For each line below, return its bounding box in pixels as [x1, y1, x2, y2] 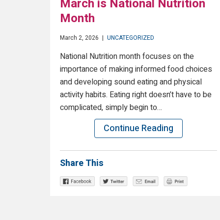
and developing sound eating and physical [60, 76, 202, 88]
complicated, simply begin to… [60, 102, 162, 114]
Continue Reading [104, 122, 173, 136]
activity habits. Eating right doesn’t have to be [60, 89, 212, 101]
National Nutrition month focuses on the [60, 51, 194, 63]
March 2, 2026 [60, 33, 99, 43]
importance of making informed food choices [60, 63, 212, 76]
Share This [60, 157, 104, 170]
